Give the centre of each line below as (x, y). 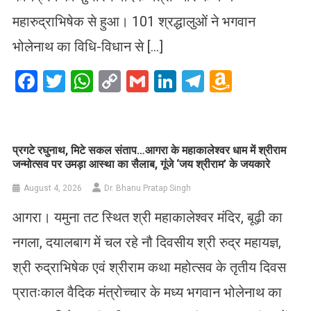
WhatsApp (143, 81)
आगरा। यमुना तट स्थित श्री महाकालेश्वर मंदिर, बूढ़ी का (148, 217)
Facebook (84, 81)
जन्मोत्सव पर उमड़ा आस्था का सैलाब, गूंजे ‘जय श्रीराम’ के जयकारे (142, 164)
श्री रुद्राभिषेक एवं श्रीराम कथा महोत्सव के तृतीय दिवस (150, 267)
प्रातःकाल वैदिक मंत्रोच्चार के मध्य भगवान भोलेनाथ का (148, 292)
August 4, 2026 (53, 188)
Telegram (249, 81)
